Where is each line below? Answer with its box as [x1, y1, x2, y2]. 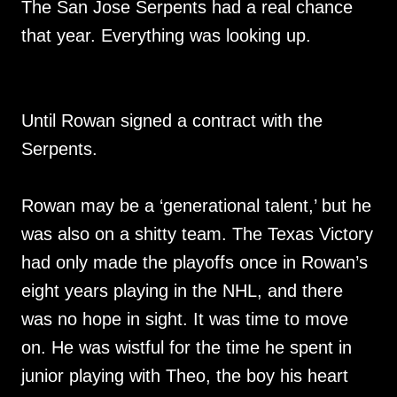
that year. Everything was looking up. [21, 26, 311, 45]
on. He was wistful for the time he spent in [21, 338, 352, 357]
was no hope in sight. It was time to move [21, 309, 348, 329]
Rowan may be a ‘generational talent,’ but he [21, 196, 371, 215]
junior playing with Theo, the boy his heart [21, 366, 348, 385]
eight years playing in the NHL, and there [21, 281, 343, 300]
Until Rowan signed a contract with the [21, 111, 323, 130]
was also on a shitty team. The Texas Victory [21, 224, 373, 244]
